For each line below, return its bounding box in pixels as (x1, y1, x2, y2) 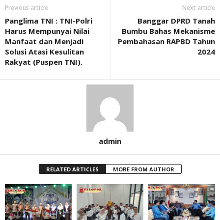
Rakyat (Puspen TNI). (5, 57, 82, 67)
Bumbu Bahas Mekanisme (122, 26, 215, 36)
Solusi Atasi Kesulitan (5, 47, 84, 56)
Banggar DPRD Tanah (137, 16, 215, 26)
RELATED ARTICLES (46, 165, 99, 173)
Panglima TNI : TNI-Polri (5, 16, 92, 26)
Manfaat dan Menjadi (5, 36, 83, 46)
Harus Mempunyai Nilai (5, 26, 89, 36)
